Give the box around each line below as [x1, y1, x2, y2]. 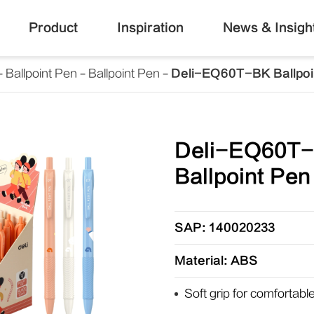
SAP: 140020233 [174, 221, 275, 234]
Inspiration [116, 21, 184, 34]
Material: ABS [174, 254, 258, 267]
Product [28, 21, 78, 34]
